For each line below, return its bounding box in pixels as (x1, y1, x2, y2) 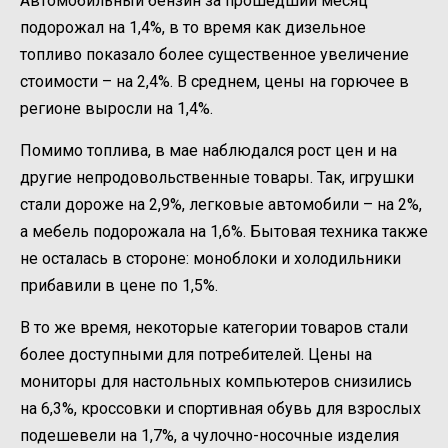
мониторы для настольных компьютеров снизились (20, 371, 412, 391)
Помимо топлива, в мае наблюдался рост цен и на (20, 140, 397, 160)
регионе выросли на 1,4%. (20, 98, 213, 118)
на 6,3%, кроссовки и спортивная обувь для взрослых (20, 398, 421, 418)
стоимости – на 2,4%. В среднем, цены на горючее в (20, 71, 409, 91)
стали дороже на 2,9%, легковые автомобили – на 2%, (20, 194, 422, 214)
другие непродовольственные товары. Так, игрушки (20, 167, 414, 187)
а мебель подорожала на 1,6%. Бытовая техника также (20, 221, 428, 241)
